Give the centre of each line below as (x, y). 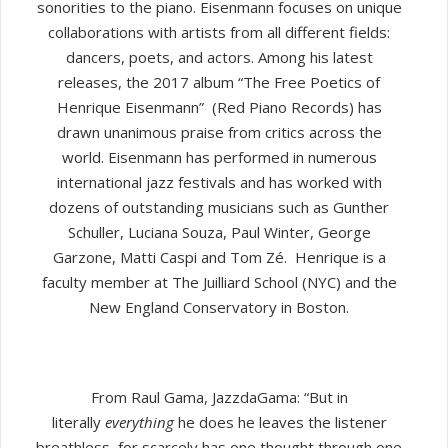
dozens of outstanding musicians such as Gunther (219, 206)
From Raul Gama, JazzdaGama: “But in (219, 396)
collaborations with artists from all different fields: (219, 31)
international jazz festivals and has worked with (219, 181)
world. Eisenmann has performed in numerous (219, 156)
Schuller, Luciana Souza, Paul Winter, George (219, 231)
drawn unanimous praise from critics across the (219, 131)
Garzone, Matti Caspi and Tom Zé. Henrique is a (219, 256)
